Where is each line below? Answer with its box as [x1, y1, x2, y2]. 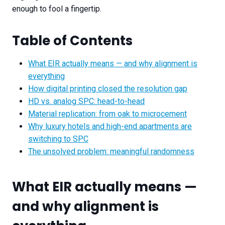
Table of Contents [12, 32, 133, 50]
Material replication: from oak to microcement [28, 109, 187, 119]
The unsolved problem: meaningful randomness [28, 147, 194, 157]
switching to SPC [28, 134, 88, 144]
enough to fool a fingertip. [12, 4, 101, 14]
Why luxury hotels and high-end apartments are [28, 122, 192, 132]
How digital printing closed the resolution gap [28, 84, 187, 94]
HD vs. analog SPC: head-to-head [28, 96, 145, 106]
